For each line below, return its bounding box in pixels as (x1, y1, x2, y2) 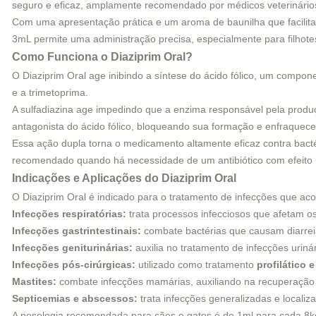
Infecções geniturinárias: (12, 241, 133, 253)
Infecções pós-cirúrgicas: (12, 258, 135, 270)
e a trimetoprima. (12, 86, 88, 98)
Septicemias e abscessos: (12, 292, 138, 304)
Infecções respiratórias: (12, 207, 126, 219)
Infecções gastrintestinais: (12, 224, 141, 236)
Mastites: (12, 275, 56, 287)
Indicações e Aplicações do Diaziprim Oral (12, 171, 236, 184)
